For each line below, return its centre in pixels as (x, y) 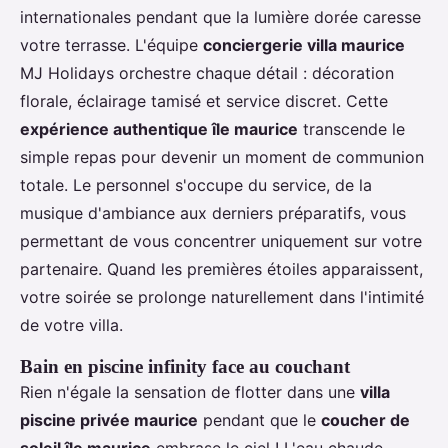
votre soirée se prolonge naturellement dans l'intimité (222, 297)
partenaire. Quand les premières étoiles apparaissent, (221, 269)
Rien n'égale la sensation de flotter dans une (190, 392)
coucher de (365, 420)
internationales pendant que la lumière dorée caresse (220, 17)
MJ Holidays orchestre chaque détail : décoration (207, 73)
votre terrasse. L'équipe (111, 45)
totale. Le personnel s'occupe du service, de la (196, 185)
